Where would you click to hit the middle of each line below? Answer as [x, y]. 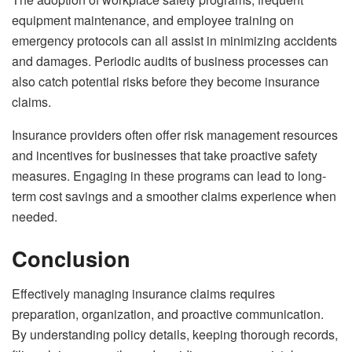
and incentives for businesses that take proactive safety [165, 155]
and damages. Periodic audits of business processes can [170, 60]
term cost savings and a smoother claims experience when [174, 196]
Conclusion [71, 258]
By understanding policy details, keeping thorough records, [175, 334]
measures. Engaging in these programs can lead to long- [169, 175]
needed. [35, 216]
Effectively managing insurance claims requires [143, 293]
